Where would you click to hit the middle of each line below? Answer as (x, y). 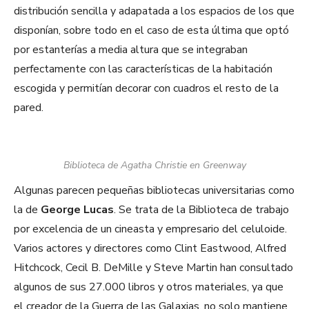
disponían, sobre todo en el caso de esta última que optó (151, 31)
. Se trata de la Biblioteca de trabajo (201, 210)
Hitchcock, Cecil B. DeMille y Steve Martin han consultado (153, 268)
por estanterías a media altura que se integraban (131, 50)
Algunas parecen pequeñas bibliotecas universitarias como (154, 191)
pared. (29, 108)
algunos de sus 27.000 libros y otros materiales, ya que (149, 287)
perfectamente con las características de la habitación (143, 69)
